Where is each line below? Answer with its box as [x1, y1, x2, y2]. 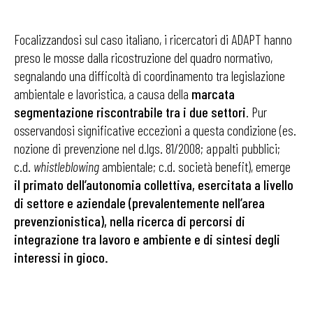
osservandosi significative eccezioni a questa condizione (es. [14, 122, 296, 138]
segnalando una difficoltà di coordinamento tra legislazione [14, 67, 285, 84]
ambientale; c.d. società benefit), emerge [99, 158, 291, 175]
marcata [191, 85, 235, 102]
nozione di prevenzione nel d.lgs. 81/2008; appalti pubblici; [14, 140, 280, 156]
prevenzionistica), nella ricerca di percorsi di [14, 212, 245, 229]
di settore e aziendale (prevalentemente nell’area [14, 194, 265, 211]
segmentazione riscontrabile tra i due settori [14, 103, 246, 120]
